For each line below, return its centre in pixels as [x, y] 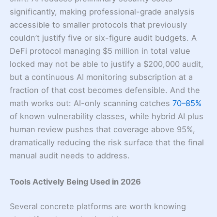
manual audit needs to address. [70, 156]
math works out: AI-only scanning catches [91, 103]
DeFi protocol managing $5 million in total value [100, 51]
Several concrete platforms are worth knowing [98, 207]
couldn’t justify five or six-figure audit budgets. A [103, 38]
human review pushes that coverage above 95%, [102, 130]
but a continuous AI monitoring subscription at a [101, 77]
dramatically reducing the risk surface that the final [107, 143]
